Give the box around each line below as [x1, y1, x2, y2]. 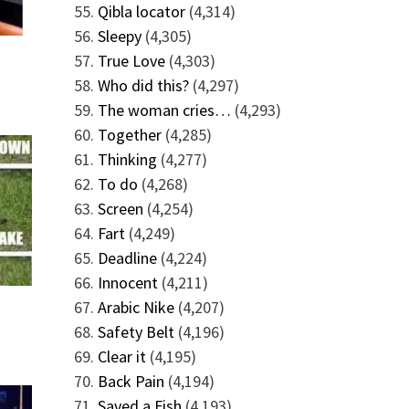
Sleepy [97, 26, 142, 47]
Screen [97, 198, 143, 219]
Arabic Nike [97, 297, 174, 318]
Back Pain [97, 371, 164, 392]
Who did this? [97, 75, 189, 96]
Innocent [97, 272, 158, 293]
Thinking [97, 149, 157, 170]
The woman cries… [97, 100, 231, 121]
